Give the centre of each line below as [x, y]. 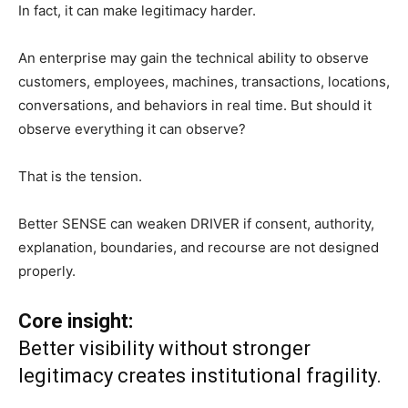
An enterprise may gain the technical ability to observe [194, 57]
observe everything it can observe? [132, 128]
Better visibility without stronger [164, 348]
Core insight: [76, 321]
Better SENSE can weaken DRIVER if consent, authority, [196, 223]
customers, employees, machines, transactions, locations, [204, 81]
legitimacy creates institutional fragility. [200, 375]
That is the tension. [80, 176]
